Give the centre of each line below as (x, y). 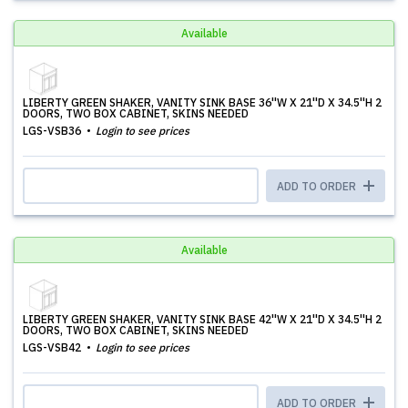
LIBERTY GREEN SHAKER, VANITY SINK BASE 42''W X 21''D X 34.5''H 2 (202, 319)
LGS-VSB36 (53, 131)
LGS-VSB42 (53, 347)
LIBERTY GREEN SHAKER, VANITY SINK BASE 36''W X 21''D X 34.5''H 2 (202, 102)
